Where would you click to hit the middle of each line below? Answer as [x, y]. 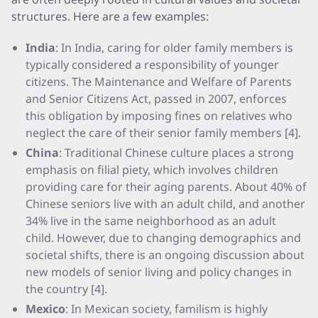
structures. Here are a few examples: [110, 16]
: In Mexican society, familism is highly [166, 309]
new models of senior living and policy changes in [159, 272]
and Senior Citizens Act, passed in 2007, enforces [156, 99]
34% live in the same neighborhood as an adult [151, 221]
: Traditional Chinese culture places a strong [176, 153]
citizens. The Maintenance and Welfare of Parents [159, 82]
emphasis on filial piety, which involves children [152, 170]
